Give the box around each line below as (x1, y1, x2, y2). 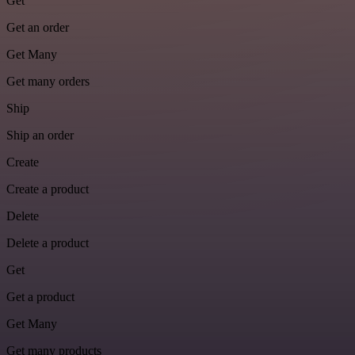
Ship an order (6, 128, 74, 143)
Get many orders (6, 74, 90, 89)
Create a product (6, 182, 89, 197)
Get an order (6, 21, 69, 35)
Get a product (6, 290, 74, 304)
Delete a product (6, 236, 89, 250)
